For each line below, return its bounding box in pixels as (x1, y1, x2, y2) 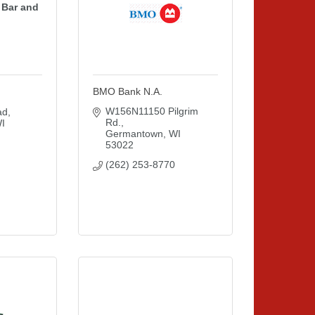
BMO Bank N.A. (93, 86, 162, 97)
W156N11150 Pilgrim (105, 105, 198, 117)
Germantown (105, 128, 163, 139)
